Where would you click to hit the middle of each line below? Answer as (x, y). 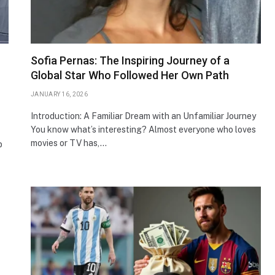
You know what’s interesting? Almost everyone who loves (143, 129)
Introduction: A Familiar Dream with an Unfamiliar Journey (143, 116)
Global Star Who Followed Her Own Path (130, 75)
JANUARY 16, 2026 (59, 94)
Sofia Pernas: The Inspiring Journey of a (130, 60)
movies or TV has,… (69, 143)
